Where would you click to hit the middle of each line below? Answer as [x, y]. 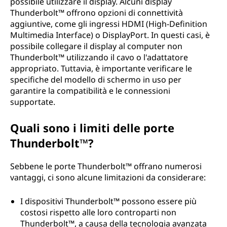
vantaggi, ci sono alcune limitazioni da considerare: [108, 177]
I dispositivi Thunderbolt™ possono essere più [108, 201]
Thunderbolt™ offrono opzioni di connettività [97, 13]
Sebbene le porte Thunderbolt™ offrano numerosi [106, 166]
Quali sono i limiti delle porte [92, 128]
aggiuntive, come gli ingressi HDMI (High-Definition [109, 24]
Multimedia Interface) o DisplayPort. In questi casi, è [110, 35]
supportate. [33, 102]
